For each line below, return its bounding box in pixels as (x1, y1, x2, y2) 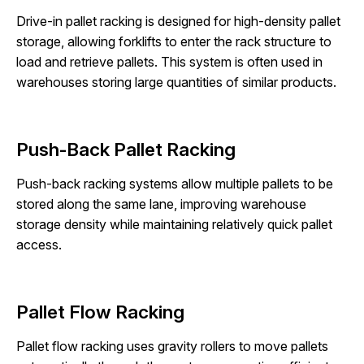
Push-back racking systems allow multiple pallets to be (16, 175, 333, 192)
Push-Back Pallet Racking (16, 137, 236, 160)
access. (16, 236, 62, 253)
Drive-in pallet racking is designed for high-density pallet (16, 12, 340, 29)
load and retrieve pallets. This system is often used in (16, 53, 323, 70)
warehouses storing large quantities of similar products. (16, 73, 336, 90)
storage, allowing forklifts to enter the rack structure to (16, 32, 331, 50)
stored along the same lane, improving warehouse (16, 195, 306, 212)
